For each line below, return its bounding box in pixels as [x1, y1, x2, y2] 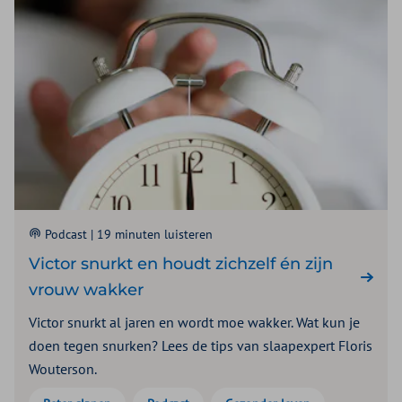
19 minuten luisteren [97, 225, 213, 242]
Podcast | [41, 225, 97, 242]
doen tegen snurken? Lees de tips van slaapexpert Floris [29, 336, 372, 354]
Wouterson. [29, 359, 97, 378]
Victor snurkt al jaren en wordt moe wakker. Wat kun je [29, 312, 360, 331]
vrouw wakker [29, 279, 144, 300]
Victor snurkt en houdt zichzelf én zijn [29, 253, 333, 274]
